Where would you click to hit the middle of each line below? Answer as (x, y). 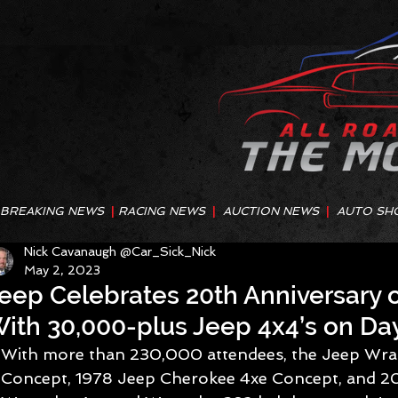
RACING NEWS (165, 211)
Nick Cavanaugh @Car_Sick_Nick (120, 251)
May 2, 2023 (62, 270)
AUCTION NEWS (275, 211)
